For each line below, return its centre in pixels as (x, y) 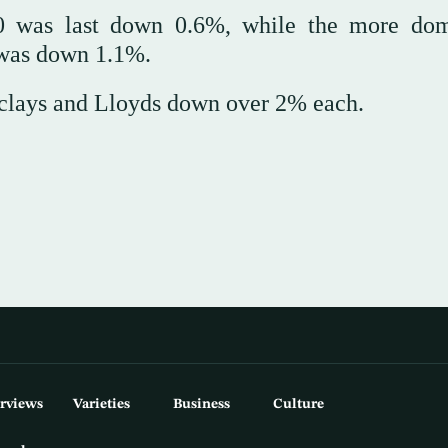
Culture (298, 403)
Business (201, 403)
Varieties (101, 403)
